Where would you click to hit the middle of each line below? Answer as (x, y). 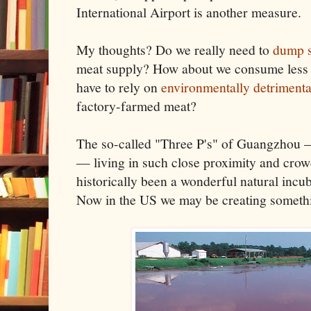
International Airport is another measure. (189, 12)
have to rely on (119, 87)
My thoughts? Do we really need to (175, 49)
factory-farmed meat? (136, 106)
